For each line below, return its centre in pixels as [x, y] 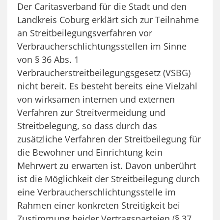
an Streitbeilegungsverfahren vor [85, 33]
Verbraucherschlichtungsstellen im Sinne [102, 46]
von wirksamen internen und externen [96, 99]
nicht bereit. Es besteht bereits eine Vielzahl [107, 86]
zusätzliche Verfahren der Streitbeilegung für [109, 139]
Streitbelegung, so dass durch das [87, 125]
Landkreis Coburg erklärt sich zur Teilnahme [108, 19]
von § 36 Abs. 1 [48, 59]
